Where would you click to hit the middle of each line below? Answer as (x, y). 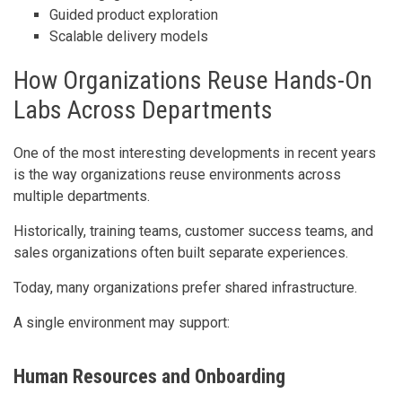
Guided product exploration (134, 14)
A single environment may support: (122, 322)
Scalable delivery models (129, 36)
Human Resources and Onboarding (149, 376)
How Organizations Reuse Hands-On (193, 80)
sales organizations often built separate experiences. (181, 252)
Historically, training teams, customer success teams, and (193, 231)
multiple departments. (82, 196)
